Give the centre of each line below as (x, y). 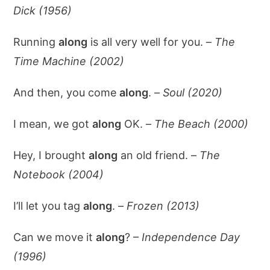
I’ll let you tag (49, 206)
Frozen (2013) (163, 206)
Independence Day (191, 237)
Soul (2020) (193, 92)
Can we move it (55, 237)
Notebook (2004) (59, 174)
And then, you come (67, 92)
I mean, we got (53, 124)
